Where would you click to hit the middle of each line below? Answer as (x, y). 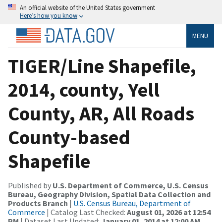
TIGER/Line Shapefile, (102, 66)
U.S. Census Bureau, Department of (132, 203)
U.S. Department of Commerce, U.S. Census (131, 185)
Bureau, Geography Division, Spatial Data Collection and (109, 194)
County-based (69, 137)
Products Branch (38, 203)
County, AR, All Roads (101, 113)
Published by (30, 185)
